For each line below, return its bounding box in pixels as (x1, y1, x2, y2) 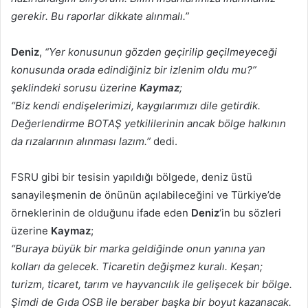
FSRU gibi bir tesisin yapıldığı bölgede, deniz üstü (11, 170, 252, 184)
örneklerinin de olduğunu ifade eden (11, 206, 191, 220)
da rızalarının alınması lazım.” (11, 135, 153, 148)
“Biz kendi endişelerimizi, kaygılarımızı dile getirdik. (11, 99, 261, 113)
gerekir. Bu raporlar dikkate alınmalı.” (11, 10, 189, 23)
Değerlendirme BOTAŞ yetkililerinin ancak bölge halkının (11, 117, 286, 131)
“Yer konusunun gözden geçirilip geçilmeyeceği (45, 45, 277, 59)
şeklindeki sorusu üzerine (11, 81, 140, 95)
